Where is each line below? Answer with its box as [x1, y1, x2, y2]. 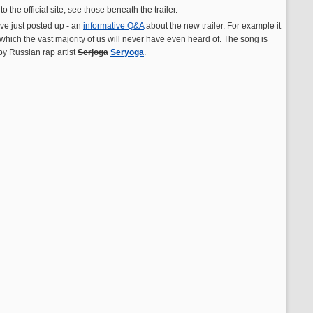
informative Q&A [83, 21, 144, 31]
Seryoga [110, 48, 144, 58]
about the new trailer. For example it [144, 21, 281, 31]
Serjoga [78, 48, 108, 58]
